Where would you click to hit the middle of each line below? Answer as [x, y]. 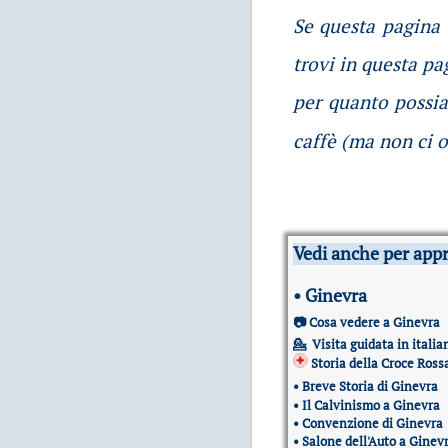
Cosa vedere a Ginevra [374, 322]
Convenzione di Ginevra [372, 423]
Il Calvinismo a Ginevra [371, 405]
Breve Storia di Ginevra [370, 386]
